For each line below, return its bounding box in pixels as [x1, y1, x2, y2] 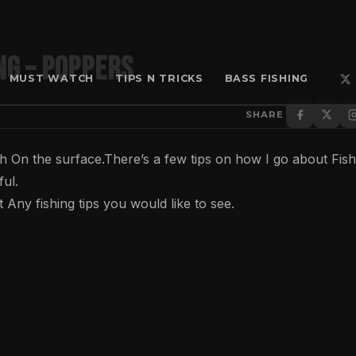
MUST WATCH [9, 72, 95, 84]
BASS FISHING [225, 72, 309, 84]
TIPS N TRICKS [115, 72, 203, 84]
